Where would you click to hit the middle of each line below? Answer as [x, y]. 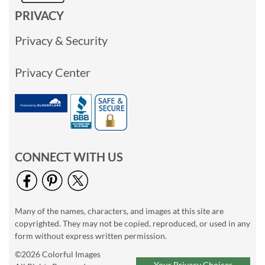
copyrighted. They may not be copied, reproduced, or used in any [132, 224]
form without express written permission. [91, 236]
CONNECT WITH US [69, 157]
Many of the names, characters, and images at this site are [119, 211]
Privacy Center [53, 72]
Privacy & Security [61, 41]
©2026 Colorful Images [58, 254]
